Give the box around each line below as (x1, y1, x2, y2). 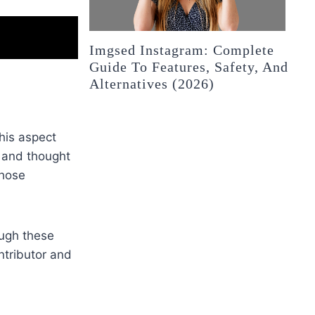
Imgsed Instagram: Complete (89, 42, 275, 58)
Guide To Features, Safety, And (89, 59, 289, 75)
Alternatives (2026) (89, 76, 215, 92)
